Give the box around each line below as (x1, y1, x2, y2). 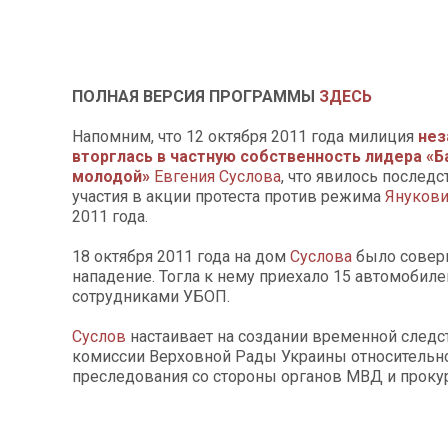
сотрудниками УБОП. (72, 287, 230, 307)
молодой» (72, 167, 150, 187)
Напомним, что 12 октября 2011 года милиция (72, 127, 418, 147)
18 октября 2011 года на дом (72, 247, 290, 267)
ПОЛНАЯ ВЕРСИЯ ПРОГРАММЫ (72, 87, 319, 107)
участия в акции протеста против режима (72, 187, 385, 207)
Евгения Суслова (154, 167, 281, 187)
